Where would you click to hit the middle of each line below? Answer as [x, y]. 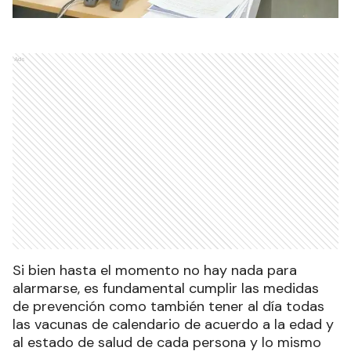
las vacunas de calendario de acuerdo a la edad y [173, 324]
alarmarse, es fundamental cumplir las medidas [166, 288]
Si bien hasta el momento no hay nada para [155, 270]
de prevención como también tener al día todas [168, 306]
